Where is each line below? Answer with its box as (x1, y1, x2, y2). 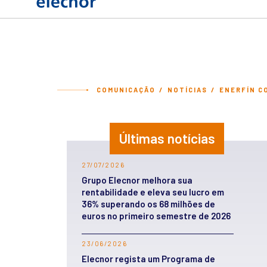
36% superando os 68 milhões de (82, 198, 215, 209)
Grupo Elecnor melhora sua (82, 175, 193, 185)
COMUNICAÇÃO (97, 86, 156, 94)
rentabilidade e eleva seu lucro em (82, 187, 224, 197)
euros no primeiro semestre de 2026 (82, 210, 231, 221)
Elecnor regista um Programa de (82, 253, 215, 264)
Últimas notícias (119, 130, 215, 147)
